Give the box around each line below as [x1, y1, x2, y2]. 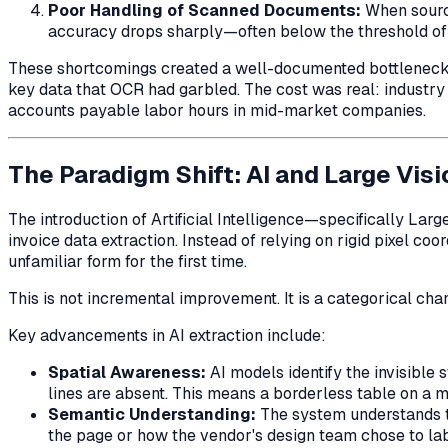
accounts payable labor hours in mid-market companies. [8, 99, 426, 121]
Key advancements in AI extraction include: [8, 325, 326, 347]
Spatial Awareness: [48, 362, 206, 384]
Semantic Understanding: [48, 404, 256, 426]
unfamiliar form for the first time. [8, 251, 247, 273]
